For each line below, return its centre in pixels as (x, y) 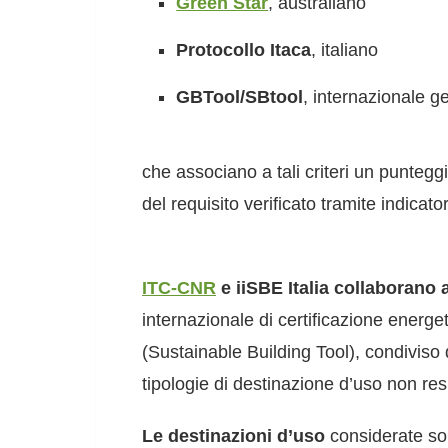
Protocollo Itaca (244, 50)
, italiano (345, 50)
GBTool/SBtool (240, 97)
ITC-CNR (179, 288)
